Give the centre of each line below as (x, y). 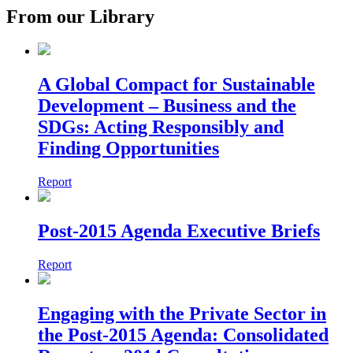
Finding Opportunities (128, 149)
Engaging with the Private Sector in (182, 313)
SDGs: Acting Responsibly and (161, 127)
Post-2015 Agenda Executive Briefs (179, 231)
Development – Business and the (167, 106)
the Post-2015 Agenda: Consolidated (183, 334)
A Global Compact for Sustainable (176, 85)
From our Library (80, 16)
